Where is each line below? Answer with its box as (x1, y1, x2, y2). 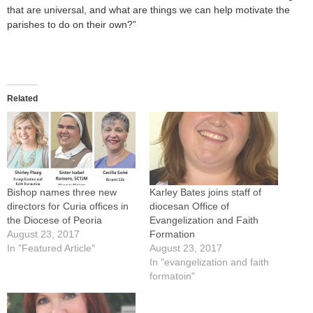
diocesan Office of (150, 201, 229, 212)
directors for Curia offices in (7, 201, 129, 212)
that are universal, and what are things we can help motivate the (7, 4, 290, 16)
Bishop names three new (7, 187, 117, 198)
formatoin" (150, 270, 195, 282)
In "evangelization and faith (150, 256, 269, 268)
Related (7, 94, 38, 104)
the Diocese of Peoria (7, 214, 102, 226)
